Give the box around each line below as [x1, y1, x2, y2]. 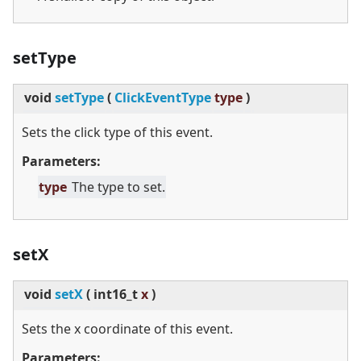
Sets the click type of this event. [22, 123, 213, 142]
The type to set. [72, 178, 165, 197]
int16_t [93, 285, 138, 304]
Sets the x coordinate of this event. [22, 320, 233, 338]
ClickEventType [114, 89, 211, 107]
